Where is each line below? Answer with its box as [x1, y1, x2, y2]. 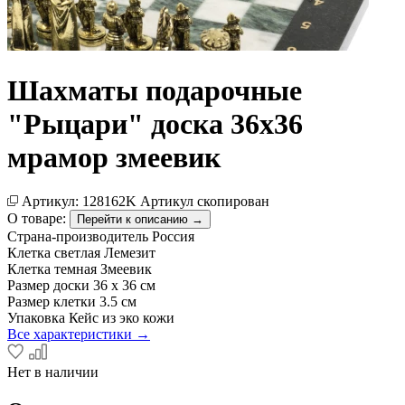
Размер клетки [7, 294, 96, 309]
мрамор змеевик [7, 140, 221, 174]
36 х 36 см [93, 278, 155, 293]
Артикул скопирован [140, 193, 269, 209]
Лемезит [104, 245, 155, 260]
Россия [152, 229, 194, 244]
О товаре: [7, 211, 66, 226]
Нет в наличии [7, 364, 99, 380]
